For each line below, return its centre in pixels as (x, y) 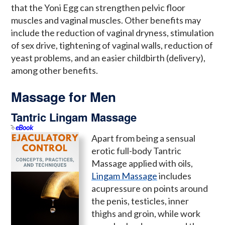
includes (174, 176)
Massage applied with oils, (142, 163)
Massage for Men (64, 96)
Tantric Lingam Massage (74, 117)
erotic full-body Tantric (136, 151)
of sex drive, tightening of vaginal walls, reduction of (112, 45)
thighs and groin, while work (146, 214)
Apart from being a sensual (143, 138)
